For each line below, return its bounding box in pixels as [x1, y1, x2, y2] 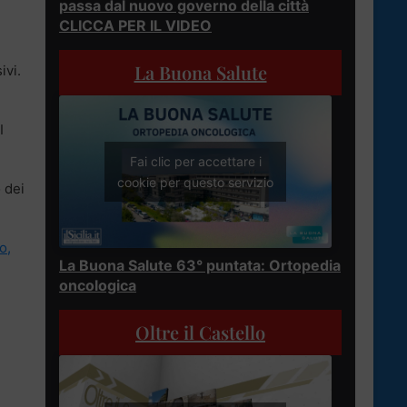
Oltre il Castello [135, 320, 265, 345]
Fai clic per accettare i [129, 154, 262, 170]
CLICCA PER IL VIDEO [59, 15, 212, 35]
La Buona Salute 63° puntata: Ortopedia [59, 256, 341, 275]
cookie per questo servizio [117, 174, 273, 191]
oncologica [59, 276, 136, 295]
